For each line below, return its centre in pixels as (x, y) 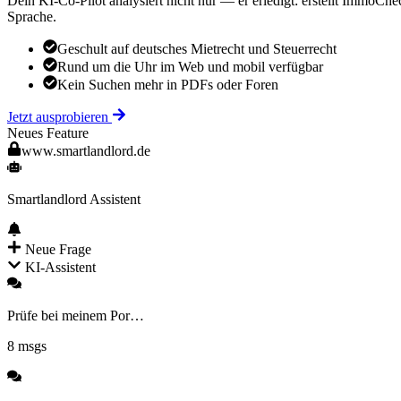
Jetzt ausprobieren (58, 116)
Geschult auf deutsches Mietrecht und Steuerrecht (197, 48)
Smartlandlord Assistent (74, 199)
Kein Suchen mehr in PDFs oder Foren (168, 84)
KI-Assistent (60, 267)
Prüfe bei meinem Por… (76, 315)
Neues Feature (48, 132)
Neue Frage (58, 249)
